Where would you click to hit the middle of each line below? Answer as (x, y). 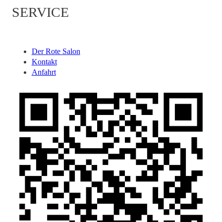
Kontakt (44, 62)
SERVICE (40, 12)
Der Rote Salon (56, 52)
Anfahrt (44, 72)
